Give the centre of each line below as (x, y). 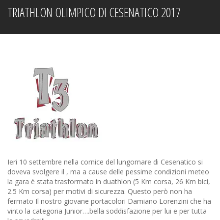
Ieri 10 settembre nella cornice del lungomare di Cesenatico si (105, 162)
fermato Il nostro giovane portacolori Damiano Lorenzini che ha (109, 201)
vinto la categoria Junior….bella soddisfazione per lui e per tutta (107, 211)
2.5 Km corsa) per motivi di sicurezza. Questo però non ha (100, 191)
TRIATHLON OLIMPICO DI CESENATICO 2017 (94, 12)
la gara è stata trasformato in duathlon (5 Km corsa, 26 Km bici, (109, 181)
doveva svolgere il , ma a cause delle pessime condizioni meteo (108, 172)
